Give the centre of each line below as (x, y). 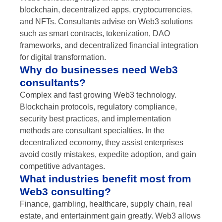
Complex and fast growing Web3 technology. (98, 95)
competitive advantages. (62, 166)
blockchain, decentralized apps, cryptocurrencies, (106, 10)
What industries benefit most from (106, 179)
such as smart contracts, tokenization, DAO (95, 34)
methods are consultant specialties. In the (92, 131)
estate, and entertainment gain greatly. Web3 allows (110, 216)
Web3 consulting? (65, 192)
